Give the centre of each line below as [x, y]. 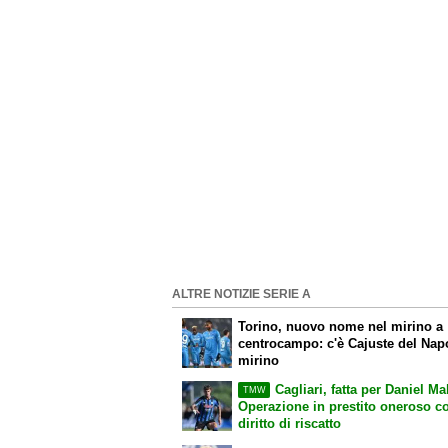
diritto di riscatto [290, 424]
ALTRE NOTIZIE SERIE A [241, 294]
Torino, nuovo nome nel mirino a [341, 326]
